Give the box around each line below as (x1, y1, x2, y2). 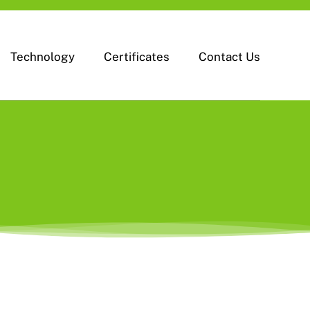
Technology (10, 50, 75, 64)
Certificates (104, 50, 170, 64)
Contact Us (199, 50, 261, 64)
